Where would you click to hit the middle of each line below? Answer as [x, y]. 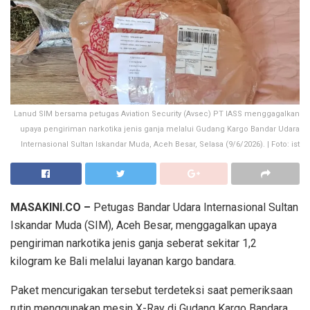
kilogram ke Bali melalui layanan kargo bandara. [123, 261]
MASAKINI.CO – [51, 207]
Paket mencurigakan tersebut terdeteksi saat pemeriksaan [152, 290]
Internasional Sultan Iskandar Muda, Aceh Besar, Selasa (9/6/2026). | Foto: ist [160, 144]
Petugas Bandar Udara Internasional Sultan [194, 207]
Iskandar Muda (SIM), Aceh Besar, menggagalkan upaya [144, 225]
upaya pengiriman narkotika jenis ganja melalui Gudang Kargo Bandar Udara [160, 129]
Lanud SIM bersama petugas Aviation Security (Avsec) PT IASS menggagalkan [157, 113]
